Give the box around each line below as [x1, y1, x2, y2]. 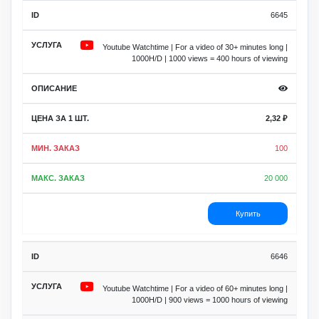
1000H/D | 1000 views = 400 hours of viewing [132, 54, 288, 63]
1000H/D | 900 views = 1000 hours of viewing [132, 296, 288, 303]
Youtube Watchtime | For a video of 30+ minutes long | [103, 43, 288, 51]
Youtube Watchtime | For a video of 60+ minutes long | [103, 284, 288, 292]
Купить [235, 209, 261, 218]
